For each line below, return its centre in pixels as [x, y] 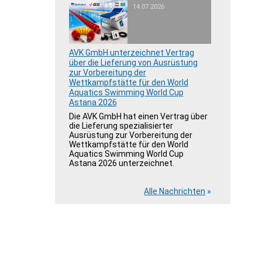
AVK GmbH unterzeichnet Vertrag [131, 53]
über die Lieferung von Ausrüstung [133, 63]
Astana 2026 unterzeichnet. [121, 163]
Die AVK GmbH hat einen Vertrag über [138, 116]
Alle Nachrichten [175, 191]
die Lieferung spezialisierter [121, 126]
